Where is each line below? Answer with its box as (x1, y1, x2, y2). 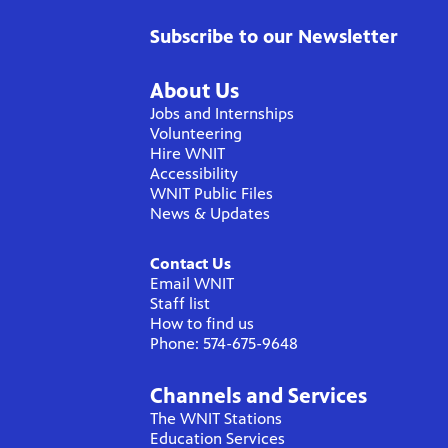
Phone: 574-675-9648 (150, 334, 298, 354)
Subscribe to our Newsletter (150, 25, 398, 49)
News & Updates (150, 204, 270, 224)
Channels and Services (150, 384, 367, 409)
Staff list (150, 294, 210, 314)
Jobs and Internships (150, 104, 294, 124)
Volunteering (150, 124, 242, 144)
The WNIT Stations (150, 409, 282, 429)
